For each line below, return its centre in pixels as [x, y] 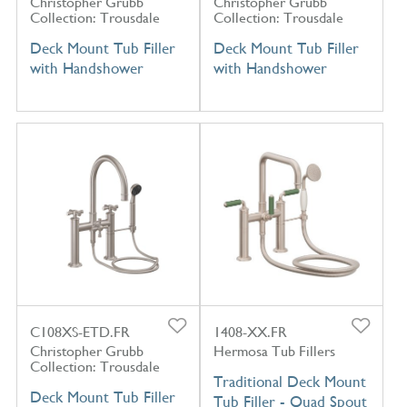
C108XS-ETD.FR [79, 333]
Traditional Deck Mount [289, 382]
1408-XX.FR [250, 333]
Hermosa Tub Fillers [274, 352]
